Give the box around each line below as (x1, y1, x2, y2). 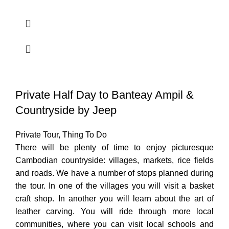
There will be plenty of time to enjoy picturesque (15, 143, 214, 152)
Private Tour (15, 130, 58, 140)
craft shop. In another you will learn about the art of (15, 194, 214, 203)
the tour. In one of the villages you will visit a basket (15, 181, 214, 191)
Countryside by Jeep (15, 104, 117, 117)
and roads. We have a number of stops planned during (15, 169, 214, 178)
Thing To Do (62, 130, 107, 140)
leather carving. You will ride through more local (15, 207, 214, 216)
